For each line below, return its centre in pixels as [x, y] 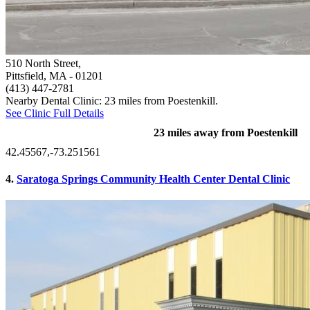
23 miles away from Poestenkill [226, 132]
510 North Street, [43, 63]
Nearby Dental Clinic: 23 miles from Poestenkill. [112, 100]
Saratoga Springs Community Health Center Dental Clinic [153, 179]
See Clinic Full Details [55, 113]
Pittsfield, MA [36, 75]
